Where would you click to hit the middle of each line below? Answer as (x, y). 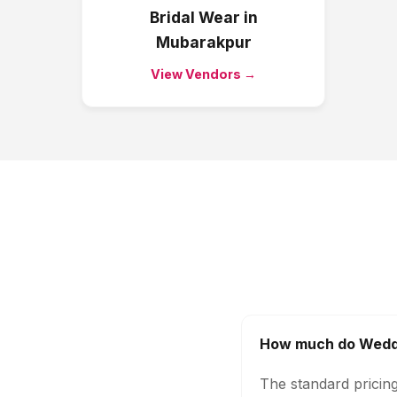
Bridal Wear (195, 17)
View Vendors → (203, 74)
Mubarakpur (203, 42)
